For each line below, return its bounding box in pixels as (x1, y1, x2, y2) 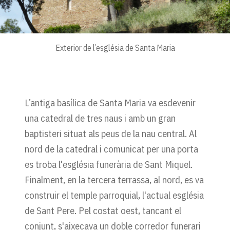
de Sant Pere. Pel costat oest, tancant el (25, 204, 181, 217)
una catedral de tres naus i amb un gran (25, 111, 176, 124)
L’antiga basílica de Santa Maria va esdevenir (25, 96, 196, 109)
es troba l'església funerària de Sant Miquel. (25, 158, 193, 170)
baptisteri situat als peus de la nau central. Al (25, 127, 197, 140)
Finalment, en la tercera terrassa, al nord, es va (25, 173, 204, 186)
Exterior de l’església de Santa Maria (55, 42, 175, 53)
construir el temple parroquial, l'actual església (25, 188, 204, 201)
